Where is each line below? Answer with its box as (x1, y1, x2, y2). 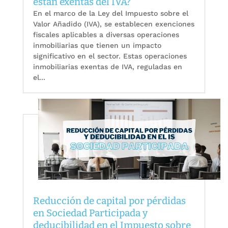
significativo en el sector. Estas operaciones (33, 51, 187, 60)
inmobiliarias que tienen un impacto (33, 41, 161, 49)
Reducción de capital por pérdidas (33, 195, 186, 207)
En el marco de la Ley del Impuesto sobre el (33, 9, 188, 17)
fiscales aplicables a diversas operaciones (33, 30, 179, 39)
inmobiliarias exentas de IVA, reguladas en (33, 62, 182, 71)
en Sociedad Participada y (33, 207, 148, 219)
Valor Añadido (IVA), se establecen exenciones (33, 19, 194, 28)
